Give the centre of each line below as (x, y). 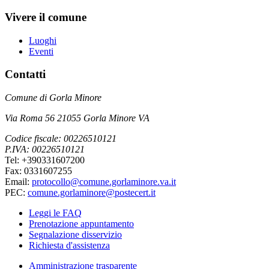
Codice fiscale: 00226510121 (61, 139)
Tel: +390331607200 (45, 160)
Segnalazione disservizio (75, 235)
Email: (18, 182)
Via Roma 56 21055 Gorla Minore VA (77, 118)
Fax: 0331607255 (38, 171)
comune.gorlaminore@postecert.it (92, 193)
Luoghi (43, 40)
